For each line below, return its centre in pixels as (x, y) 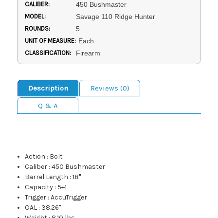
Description (48, 88)
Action (35, 157)
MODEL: (35, 17)
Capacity (39, 187)
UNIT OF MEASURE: (50, 41)
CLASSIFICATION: (48, 53)
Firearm (88, 53)
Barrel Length (47, 177)
